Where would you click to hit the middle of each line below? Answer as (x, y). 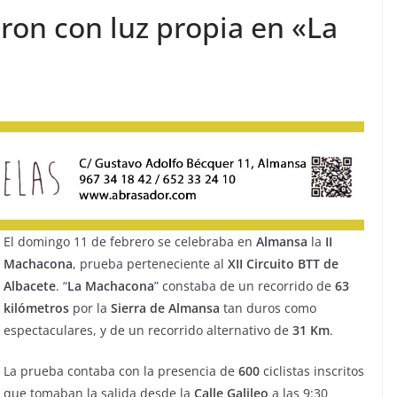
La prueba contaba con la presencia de (121, 371)
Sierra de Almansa (165, 308)
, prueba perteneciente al (150, 264)
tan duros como (268, 308)
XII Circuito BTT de (283, 264)
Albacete (30, 286)
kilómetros (36, 308)
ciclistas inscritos (312, 371)
